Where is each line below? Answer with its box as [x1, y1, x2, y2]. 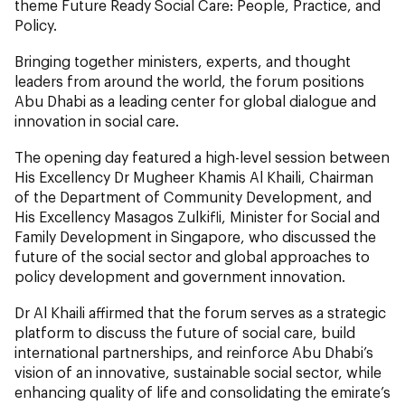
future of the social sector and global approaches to [14, 248, 370, 266]
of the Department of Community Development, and [14, 188, 372, 206]
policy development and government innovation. [14, 268, 345, 286]
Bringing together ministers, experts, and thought [14, 52, 351, 71]
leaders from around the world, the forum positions [14, 72, 364, 90]
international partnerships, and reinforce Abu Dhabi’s [14, 344, 373, 362]
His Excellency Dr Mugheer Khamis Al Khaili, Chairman [14, 168, 373, 186]
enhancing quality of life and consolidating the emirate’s [14, 383, 391, 401]
